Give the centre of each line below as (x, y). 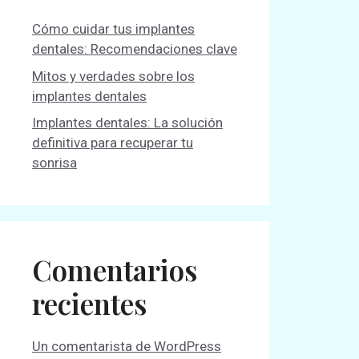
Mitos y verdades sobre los (113, 76)
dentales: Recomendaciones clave (135, 49)
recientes (89, 303)
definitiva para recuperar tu (113, 143)
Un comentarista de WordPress (127, 346)
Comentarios (115, 270)
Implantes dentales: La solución (127, 123)
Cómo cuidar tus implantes (113, 29)
